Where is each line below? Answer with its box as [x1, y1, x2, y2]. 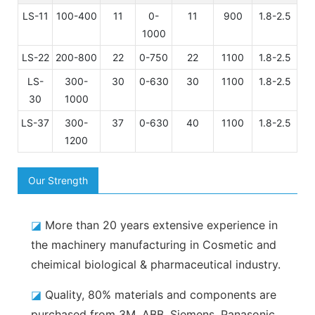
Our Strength [28, 174, 88, 186]
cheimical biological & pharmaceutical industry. [31, 257, 281, 271]
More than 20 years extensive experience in [41, 217, 278, 232]
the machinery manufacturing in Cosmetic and [31, 237, 277, 252]
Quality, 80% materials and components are [41, 287, 277, 302]
